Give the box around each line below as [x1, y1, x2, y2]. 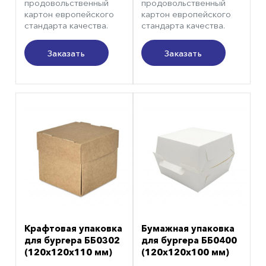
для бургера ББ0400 [141, 234, 237, 246]
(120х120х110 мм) [24, 246, 112, 258]
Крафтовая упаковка [24, 222, 122, 234]
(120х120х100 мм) [141, 246, 229, 258]
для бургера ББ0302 [24, 234, 120, 246]
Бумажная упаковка [141, 222, 235, 234]
